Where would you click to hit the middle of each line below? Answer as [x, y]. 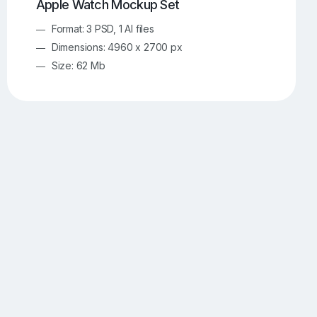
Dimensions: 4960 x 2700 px [117, 47]
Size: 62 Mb [78, 66]
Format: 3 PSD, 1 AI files [103, 29]
